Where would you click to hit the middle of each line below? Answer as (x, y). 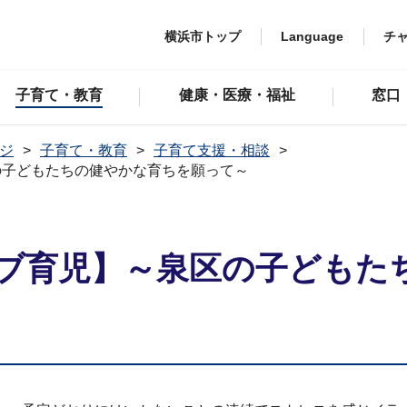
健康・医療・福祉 (237, 95)
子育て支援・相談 (212, 150)
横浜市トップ (203, 36)
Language (312, 36)
